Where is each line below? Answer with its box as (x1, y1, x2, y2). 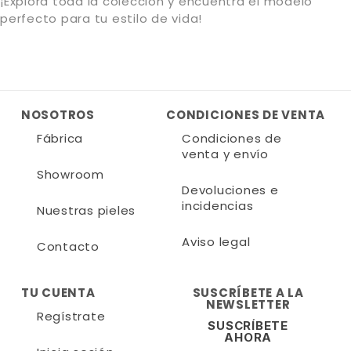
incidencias (182, 197, 254, 215)
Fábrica (36, 130, 84, 147)
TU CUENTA (20, 284, 96, 301)
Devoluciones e (182, 182, 279, 199)
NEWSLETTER (205, 295, 291, 313)
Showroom (36, 166, 104, 183)
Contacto (36, 238, 100, 255)
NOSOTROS (20, 107, 95, 124)
